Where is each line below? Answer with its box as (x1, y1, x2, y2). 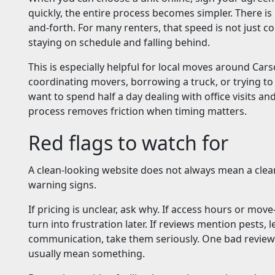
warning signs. (28, 178, 96, 192)
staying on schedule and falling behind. (28, 36, 210, 50)
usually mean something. (28, 247, 145, 261)
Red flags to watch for (28, 130, 228, 157)
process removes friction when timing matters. (28, 104, 247, 118)
